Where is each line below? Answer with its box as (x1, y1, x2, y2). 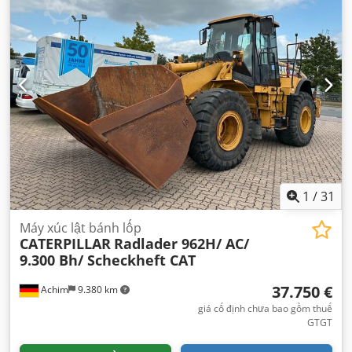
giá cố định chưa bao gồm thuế (198, 302, 332, 315)
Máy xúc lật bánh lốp (20, 219, 141, 236)
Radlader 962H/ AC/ (114, 234, 249, 253)
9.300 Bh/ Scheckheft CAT (20, 251, 196, 269)
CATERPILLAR (20, 234, 111, 253)
